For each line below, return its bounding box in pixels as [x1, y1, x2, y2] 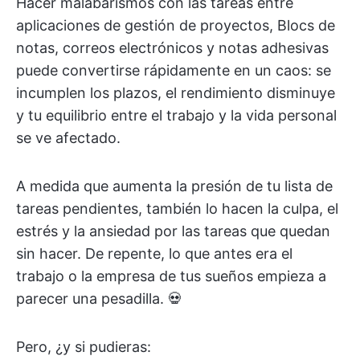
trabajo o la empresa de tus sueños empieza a [16, 268, 326, 284]
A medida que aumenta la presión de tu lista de [16, 178, 333, 194]
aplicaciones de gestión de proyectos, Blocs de [16, 17, 335, 34]
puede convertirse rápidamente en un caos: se [16, 62, 331, 79]
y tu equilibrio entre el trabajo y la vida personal [16, 107, 337, 124]
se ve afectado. [16, 129, 121, 146]
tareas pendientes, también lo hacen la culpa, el [16, 200, 338, 217]
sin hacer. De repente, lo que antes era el [16, 245, 292, 262]
